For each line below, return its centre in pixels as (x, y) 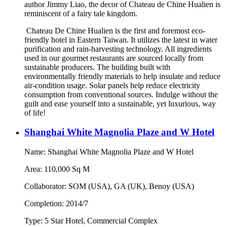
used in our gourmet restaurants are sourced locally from (114, 58)
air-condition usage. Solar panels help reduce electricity (112, 85)
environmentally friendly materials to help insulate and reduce (122, 76)
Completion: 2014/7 (56, 204)
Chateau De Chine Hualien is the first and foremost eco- (115, 30)
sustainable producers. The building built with (97, 67)
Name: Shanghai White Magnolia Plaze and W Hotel (109, 152)
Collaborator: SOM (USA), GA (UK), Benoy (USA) (109, 186)
